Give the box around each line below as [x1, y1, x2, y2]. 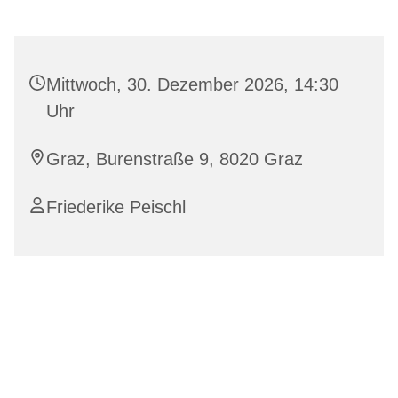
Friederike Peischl [46, 197, 186, 218]
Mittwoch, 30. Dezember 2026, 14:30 [46, 75, 338, 95]
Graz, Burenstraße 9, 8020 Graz [46, 149, 303, 170]
